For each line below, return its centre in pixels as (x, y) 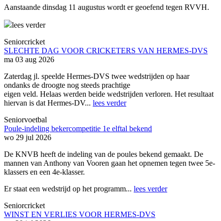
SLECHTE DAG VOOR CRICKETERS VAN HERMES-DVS (106, 51)
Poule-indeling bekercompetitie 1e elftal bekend (78, 129)
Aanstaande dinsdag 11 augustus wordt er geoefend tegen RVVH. (107, 7)
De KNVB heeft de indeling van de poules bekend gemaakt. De (104, 154)
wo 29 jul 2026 (28, 138)
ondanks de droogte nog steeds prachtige (67, 85)
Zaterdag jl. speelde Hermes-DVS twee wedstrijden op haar (97, 76)
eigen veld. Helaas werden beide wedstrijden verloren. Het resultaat (109, 94)
